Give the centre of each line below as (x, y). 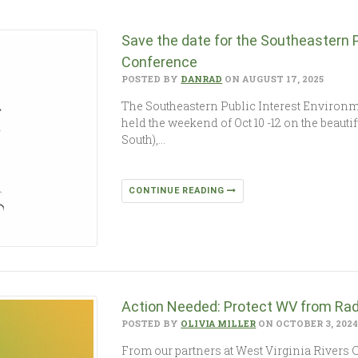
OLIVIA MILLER (219, 324)
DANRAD (202, 79)
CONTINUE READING (178, 191)
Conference (160, 62)
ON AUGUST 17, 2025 (273, 79)
